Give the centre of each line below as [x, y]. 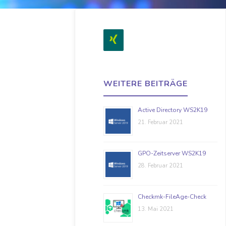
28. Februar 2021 [161, 166]
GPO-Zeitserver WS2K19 [172, 154]
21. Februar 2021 [161, 123]
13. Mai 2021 [156, 209]
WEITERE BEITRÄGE [146, 84]
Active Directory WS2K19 [173, 110]
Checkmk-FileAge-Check [172, 197]
